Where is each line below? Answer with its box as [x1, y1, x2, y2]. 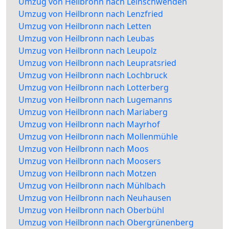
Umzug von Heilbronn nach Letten [18, 20, 151, 32]
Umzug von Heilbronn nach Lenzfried [18, 8, 163, 20]
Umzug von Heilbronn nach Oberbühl [18, 204, 164, 216]
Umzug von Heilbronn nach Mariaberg [18, 106, 168, 118]
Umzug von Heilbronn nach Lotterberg [18, 82, 169, 94]
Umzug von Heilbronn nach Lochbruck [18, 70, 168, 81]
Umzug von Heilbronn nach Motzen [18, 168, 156, 179]
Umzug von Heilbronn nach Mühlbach [18, 180, 166, 192]
